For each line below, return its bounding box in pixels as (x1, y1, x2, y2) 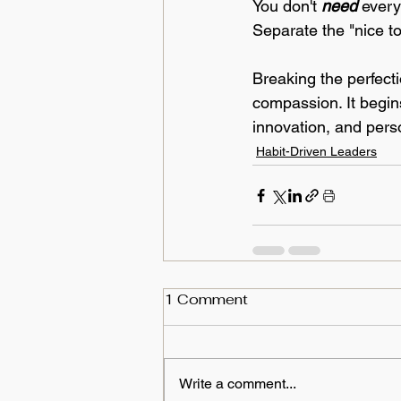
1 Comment (164, 290, 248, 310)
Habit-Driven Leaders (256, 144, 377, 159)
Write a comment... (179, 375, 296, 393)
